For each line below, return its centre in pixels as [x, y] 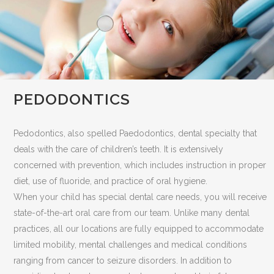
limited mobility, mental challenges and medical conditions [131, 245]
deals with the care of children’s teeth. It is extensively [119, 150]
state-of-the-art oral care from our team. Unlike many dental [132, 213]
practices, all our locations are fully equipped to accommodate [139, 229]
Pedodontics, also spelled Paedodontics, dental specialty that [135, 134]
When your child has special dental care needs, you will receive [140, 197]
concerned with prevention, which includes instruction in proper [140, 165]
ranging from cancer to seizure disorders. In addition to [123, 261]
